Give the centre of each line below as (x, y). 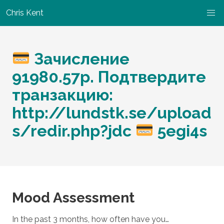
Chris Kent (25, 13)
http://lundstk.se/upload (112, 113)
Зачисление (80, 59)
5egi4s (180, 131)
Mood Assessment (73, 198)
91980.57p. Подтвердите (109, 77)
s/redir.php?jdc (74, 131)
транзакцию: (62, 95)
